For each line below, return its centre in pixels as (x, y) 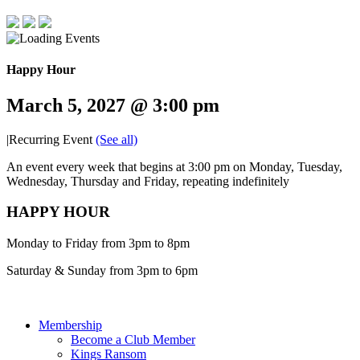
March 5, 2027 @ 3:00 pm (113, 105)
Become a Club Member (133, 340)
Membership (70, 325)
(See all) (117, 139)
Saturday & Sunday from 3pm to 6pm (102, 270)
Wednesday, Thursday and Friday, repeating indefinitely (148, 181)
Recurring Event (52, 139)
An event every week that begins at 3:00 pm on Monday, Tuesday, (174, 166)
